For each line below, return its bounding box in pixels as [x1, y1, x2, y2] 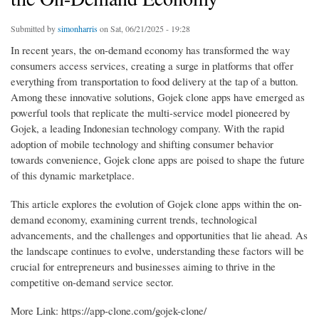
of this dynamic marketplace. [11, 168, 135, 183]
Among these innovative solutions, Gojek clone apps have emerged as [11, 90, 305, 105]
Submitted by [11, 23, 58, 35]
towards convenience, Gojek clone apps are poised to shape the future [11, 152, 305, 167]
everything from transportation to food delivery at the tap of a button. [11, 74, 298, 89]
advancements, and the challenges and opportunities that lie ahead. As [11, 228, 308, 243]
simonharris [58, 23, 98, 35]
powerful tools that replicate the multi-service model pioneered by [11, 105, 290, 120]
